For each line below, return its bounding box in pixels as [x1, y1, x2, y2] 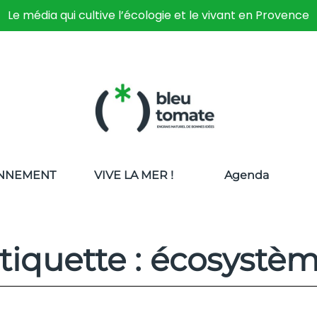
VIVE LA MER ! [94, 168, 174, 182]
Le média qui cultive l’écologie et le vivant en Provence [8, 7, 309, 23]
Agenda [224, 168, 270, 182]
